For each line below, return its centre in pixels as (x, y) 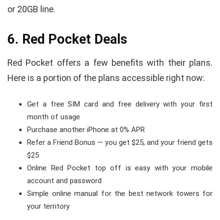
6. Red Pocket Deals (67, 40)
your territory (48, 206)
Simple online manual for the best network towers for (120, 194)
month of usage (55, 117)
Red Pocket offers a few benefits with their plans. (110, 63)
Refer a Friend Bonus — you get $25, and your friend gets (120, 143)
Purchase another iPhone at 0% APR (87, 130)
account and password (64, 181)
